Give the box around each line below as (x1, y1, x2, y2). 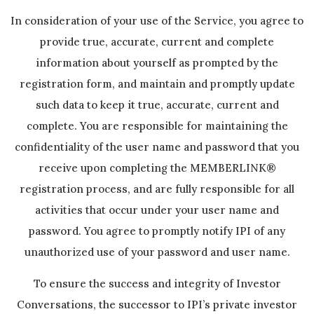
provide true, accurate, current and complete (40, 35, 274, 48)
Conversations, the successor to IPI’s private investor (17, 298, 297, 311)
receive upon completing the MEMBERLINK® (38, 161, 276, 175)
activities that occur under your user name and (35, 203, 279, 217)
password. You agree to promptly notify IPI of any (29, 224, 285, 238)
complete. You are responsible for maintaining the (26, 119, 288, 132)
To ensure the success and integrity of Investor (33, 277, 281, 290)
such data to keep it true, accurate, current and (35, 98, 279, 111)
